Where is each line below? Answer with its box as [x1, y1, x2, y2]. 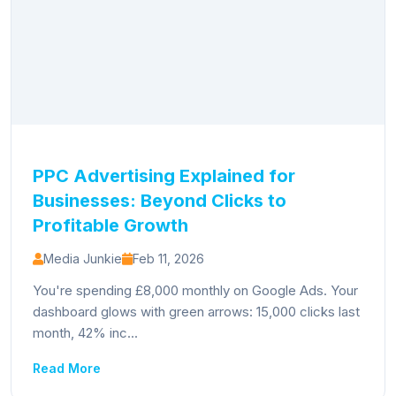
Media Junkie [43, 251, 122, 266]
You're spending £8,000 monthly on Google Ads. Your [33, 282, 358, 299]
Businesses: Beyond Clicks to [33, 190, 286, 211]
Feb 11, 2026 [133, 251, 204, 266]
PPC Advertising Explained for [33, 165, 295, 187]
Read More [33, 361, 101, 376]
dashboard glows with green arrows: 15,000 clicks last [33, 303, 360, 320]
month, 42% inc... [33, 324, 138, 341]
